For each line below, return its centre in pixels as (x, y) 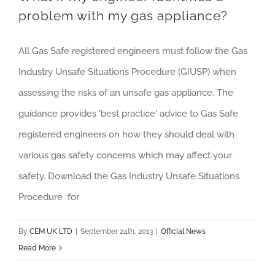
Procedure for (49, 197)
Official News (183, 231)
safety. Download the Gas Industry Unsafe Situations (129, 176)
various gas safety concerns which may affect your (125, 155)
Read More (37, 248)
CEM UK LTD (51, 231)
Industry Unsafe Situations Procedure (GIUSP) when (127, 72)
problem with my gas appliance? (123, 16)
